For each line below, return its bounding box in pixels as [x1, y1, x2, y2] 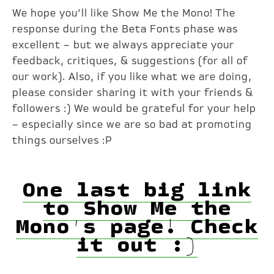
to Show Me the [42, 193, 231, 220]
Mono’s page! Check [15, 211, 258, 239]
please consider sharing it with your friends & [12, 86, 254, 99]
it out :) [76, 229, 198, 257]
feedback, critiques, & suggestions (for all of [12, 54, 248, 67]
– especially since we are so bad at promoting [12, 118, 253, 131]
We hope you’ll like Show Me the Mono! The [12, 7, 236, 20]
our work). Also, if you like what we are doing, [12, 70, 253, 83]
